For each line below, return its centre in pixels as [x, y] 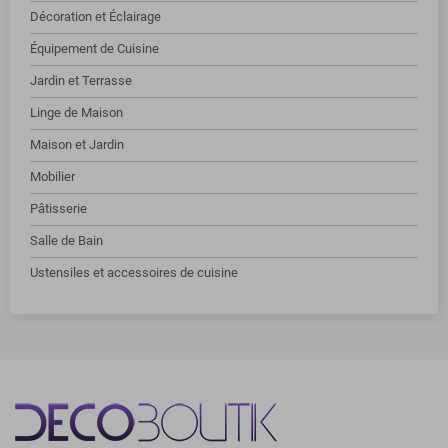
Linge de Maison [76, 112]
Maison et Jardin [77, 144]
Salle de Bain [66, 240]
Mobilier [52, 176]
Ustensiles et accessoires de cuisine [134, 272]
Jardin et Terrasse [81, 80]
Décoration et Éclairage [95, 16]
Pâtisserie [58, 208]
